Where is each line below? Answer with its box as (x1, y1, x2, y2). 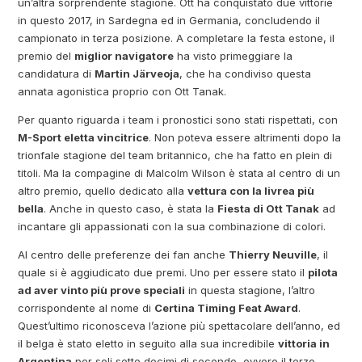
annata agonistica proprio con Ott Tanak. (18, 85, 227, 99)
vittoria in (278, 337, 330, 351)
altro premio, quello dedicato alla (18, 184, 188, 198)
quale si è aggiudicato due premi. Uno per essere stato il (18, 266, 309, 280)
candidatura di (18, 67, 95, 81)
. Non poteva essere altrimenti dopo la (149, 131, 342, 145)
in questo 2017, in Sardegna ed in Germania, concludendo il (18, 14, 321, 27)
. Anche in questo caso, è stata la (44, 202, 218, 216)
